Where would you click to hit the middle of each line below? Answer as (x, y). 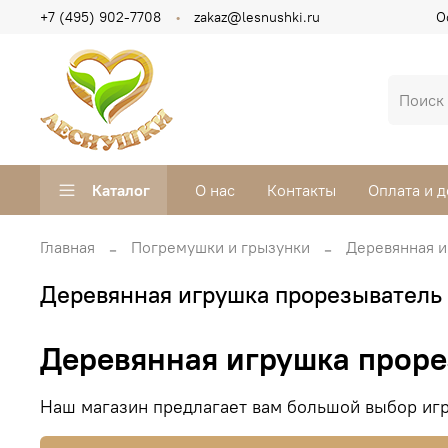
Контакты (301, 190)
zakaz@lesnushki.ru (257, 16)
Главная (67, 247)
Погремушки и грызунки (220, 247)
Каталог (121, 190)
